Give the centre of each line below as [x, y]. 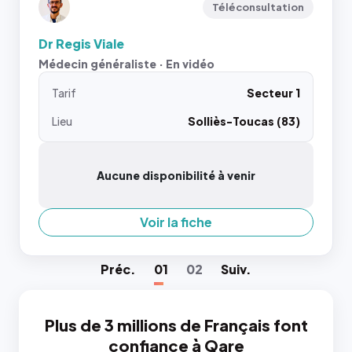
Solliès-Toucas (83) [244, 121]
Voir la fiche [176, 222]
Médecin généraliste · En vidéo [126, 64]
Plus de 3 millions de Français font [176, 325]
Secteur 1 [273, 93]
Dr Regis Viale [81, 44]
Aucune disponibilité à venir [176, 175]
